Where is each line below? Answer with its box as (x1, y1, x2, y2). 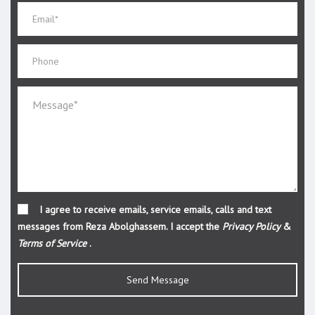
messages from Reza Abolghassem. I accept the (18, 220, 222, 233)
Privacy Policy (222, 220, 283, 233)
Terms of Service (18, 237, 86, 250)
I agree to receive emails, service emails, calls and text (37, 203, 271, 216)
